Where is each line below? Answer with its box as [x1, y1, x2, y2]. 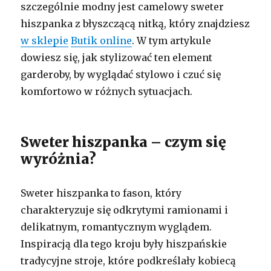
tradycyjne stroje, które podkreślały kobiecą [21, 254, 237, 267]
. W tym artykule [132, 34, 212, 47]
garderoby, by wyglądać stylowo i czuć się [21, 68, 221, 80]
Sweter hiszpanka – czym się [21, 132, 227, 151]
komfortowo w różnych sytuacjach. [21, 85, 193, 97]
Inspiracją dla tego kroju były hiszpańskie [21, 237, 227, 250]
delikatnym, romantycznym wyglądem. [21, 220, 212, 233]
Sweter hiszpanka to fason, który [21, 186, 182, 199]
